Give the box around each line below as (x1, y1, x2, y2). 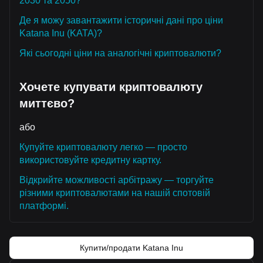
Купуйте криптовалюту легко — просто (19, 142, 187, 152)
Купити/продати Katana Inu (80, 243, 183, 252)
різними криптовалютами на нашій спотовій (19, 188, 210, 198)
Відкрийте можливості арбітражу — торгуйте (19, 175, 214, 185)
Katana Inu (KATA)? (19, 28, 102, 38)
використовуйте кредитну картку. (19, 155, 161, 165)
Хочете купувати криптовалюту (19, 80, 203, 93)
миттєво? (19, 97, 75, 110)
